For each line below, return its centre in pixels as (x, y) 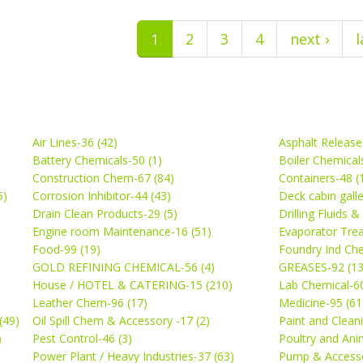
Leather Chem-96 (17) (90, 303)
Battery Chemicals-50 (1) (97, 160)
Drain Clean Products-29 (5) (105, 214)
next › (309, 39)
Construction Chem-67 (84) (103, 178)
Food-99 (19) (66, 250)
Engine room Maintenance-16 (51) (122, 232)
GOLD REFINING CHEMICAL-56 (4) (124, 267)
